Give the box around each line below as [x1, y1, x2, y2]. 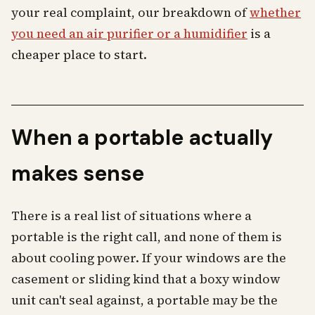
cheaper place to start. [11, 46, 147, 63]
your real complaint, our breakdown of [11, 4, 250, 21]
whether [250, 4, 301, 21]
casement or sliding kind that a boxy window [11, 271, 281, 288]
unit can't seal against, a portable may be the [11, 292, 278, 309]
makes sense [11, 160, 144, 187]
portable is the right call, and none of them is [11, 229, 282, 245]
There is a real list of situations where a [11, 207, 252, 224]
